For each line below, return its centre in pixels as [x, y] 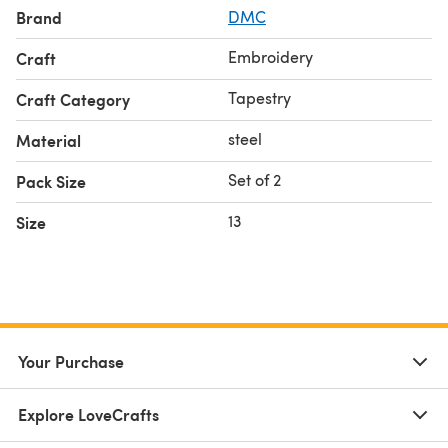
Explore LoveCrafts [88, 414]
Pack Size [51, 181]
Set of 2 [254, 179]
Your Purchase [71, 361]
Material [48, 140]
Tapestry [259, 97]
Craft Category [73, 99]
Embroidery [270, 56]
